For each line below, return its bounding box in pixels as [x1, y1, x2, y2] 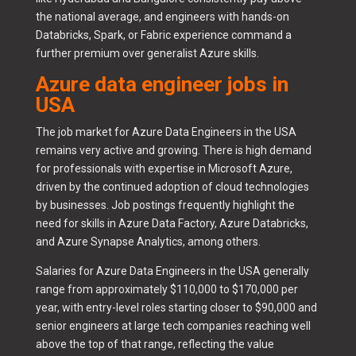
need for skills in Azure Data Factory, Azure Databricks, [35, 217, 308, 230]
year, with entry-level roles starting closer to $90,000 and [35, 301, 317, 315]
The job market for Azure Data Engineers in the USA [35, 126, 296, 139]
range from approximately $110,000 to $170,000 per [35, 283, 298, 296]
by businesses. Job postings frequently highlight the [35, 199, 295, 212]
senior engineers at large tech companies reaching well [35, 319, 311, 333]
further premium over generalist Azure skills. [35, 47, 259, 60]
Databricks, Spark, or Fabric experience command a [35, 29, 292, 42]
